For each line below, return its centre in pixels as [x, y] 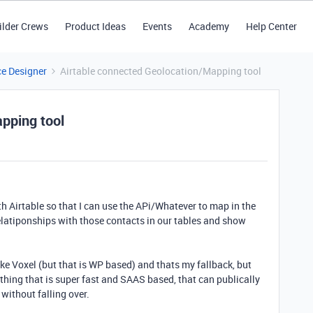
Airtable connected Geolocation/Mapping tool [161, 71]
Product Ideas [95, 26]
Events [157, 26]
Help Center [271, 26]
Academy [209, 26]
